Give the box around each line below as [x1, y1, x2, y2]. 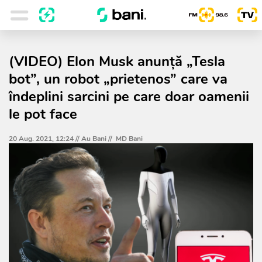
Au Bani [81, 134, 106, 143]
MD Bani [116, 134, 143, 143]
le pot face [9, 105, 77, 123]
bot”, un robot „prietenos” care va [9, 70, 227, 88]
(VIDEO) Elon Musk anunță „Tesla [9, 52, 225, 71]
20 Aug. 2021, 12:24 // [9, 134, 81, 143]
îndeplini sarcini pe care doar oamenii [9, 87, 249, 106]
